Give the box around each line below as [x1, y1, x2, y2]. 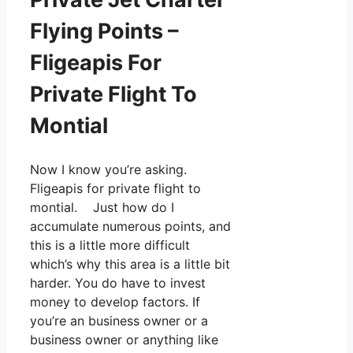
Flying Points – [30, 18, 179, 45]
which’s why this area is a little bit [30, 255, 230, 272]
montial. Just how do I [30, 199, 174, 215]
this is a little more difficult [30, 236, 190, 253]
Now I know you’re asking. [30, 161, 187, 177]
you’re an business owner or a [30, 312, 208, 329]
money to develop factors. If [30, 293, 200, 310]
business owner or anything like [30, 331, 218, 347]
